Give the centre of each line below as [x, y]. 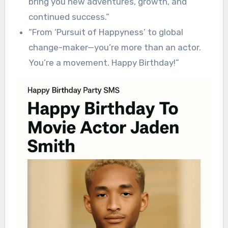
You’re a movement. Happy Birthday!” [104, 62]
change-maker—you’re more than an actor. [115, 47]
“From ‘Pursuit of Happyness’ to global [106, 32]
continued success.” [69, 17]
